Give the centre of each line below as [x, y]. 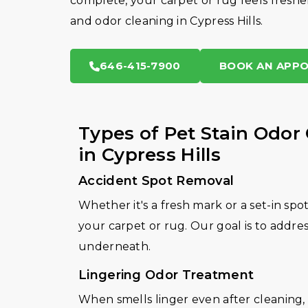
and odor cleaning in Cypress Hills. [167, 21]
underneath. [115, 246]
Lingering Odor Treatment [166, 275]
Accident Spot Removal [156, 181]
